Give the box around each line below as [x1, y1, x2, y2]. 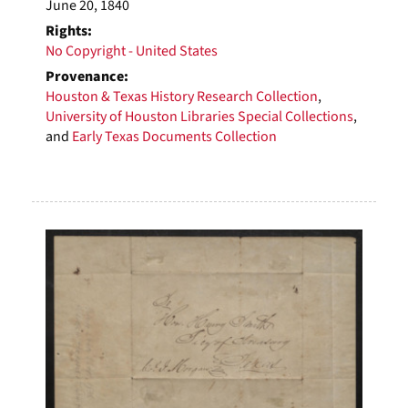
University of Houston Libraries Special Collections [46, 106, 353, 127]
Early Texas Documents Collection [72, 126, 277, 147]
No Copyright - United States [46, 40, 218, 61]
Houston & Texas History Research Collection [46, 86, 318, 107]
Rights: [46, 20, 92, 41]
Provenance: [46, 66, 128, 87]
